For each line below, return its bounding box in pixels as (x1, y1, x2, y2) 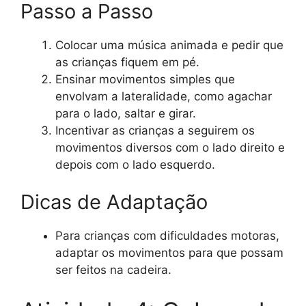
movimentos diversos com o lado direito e (55, 140, 285, 154)
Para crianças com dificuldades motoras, (55, 229, 279, 243)
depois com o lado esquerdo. (55, 157, 215, 171)
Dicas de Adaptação (20, 190, 208, 214)
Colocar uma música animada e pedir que (55, 38, 283, 52)
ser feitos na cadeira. (55, 263, 171, 277)
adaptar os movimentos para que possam (55, 246, 283, 260)
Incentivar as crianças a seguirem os (55, 123, 255, 137)
